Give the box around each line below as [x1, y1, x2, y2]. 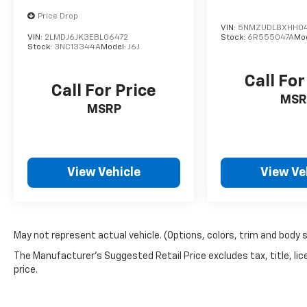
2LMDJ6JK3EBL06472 [45, 34, 128, 42]
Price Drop [38, 12, 78, 21]
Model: [101, 43, 127, 52]
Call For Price [51, 83, 157, 100]
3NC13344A [54, 43, 101, 52]
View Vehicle [67, 167, 141, 180]
